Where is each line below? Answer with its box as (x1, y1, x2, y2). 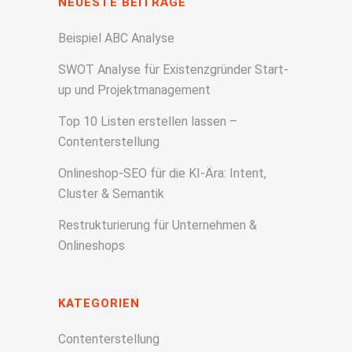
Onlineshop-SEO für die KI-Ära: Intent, (58, 165, 266, 181)
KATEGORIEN (58, 295, 140, 310)
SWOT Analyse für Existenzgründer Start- (58, 61, 288, 77)
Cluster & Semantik (58, 185, 164, 201)
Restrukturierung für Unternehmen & (58, 217, 257, 233)
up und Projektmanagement (58, 82, 211, 97)
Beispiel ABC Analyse (58, 30, 174, 46)
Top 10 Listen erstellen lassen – (58, 113, 237, 129)
